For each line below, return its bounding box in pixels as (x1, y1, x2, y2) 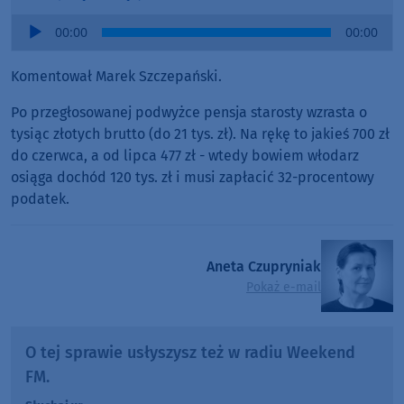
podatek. (11, 190, 69, 208)
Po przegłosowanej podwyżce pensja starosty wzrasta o (11, 104, 367, 122)
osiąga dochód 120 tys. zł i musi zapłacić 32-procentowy (11, 169, 374, 187)
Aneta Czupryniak (207, 257, 321, 275)
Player (11, 37, 52, 55)
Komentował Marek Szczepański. (11, 68, 222, 86)
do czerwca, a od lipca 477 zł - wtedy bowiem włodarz (11, 147, 359, 165)
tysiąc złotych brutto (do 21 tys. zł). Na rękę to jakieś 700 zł (11, 125, 390, 143)
